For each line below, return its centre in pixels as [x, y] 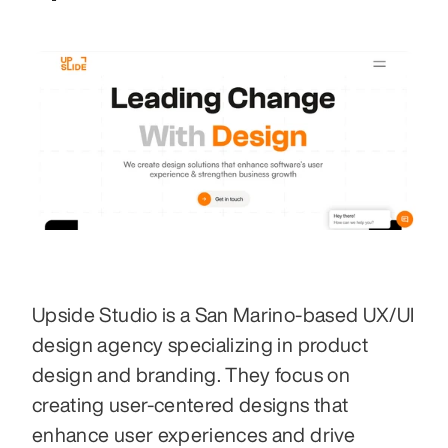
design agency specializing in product [200, 344]
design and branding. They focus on [191, 374]
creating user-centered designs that [190, 404]
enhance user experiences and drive [193, 434]
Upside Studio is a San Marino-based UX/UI [223, 314]
